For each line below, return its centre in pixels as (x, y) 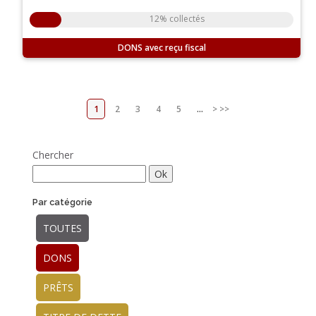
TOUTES (63, 229)
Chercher (53, 155)
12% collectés (177, 19)
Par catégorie (63, 202)
